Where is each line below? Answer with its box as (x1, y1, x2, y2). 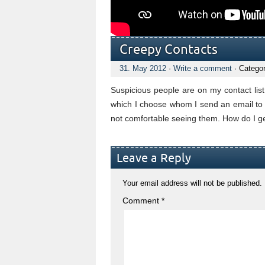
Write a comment (173, 64, 232, 73)
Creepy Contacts (119, 43, 218, 57)
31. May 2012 (119, 64, 166, 73)
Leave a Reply (117, 152, 191, 164)
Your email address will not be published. (122, 179, 262, 188)
